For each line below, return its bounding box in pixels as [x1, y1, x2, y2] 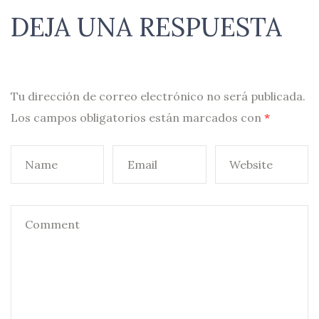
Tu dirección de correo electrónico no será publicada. [11, 88, 305, 103]
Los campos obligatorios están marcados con [11, 110, 264, 125]
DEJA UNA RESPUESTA [11, 10, 282, 43]
